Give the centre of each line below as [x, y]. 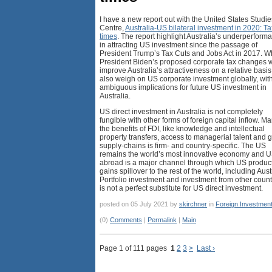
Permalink [162, 220]
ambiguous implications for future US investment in [183, 88]
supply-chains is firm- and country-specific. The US [183, 146]
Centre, [112, 28]
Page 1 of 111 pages [135, 249]
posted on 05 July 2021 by [139, 204]
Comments [126, 220]
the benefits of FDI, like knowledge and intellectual [182, 129]
